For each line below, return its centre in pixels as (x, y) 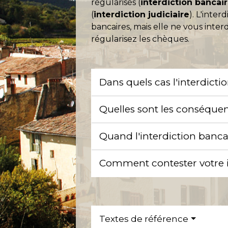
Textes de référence (144, 219)
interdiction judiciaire (142, 14)
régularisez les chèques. (140, 39)
